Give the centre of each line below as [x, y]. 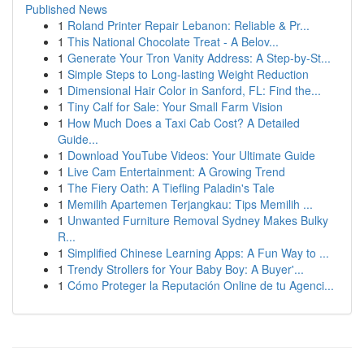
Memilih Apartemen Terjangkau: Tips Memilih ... [190, 204]
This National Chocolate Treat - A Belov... [173, 41]
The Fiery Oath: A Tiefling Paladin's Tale [171, 188]
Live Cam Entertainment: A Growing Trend [176, 171]
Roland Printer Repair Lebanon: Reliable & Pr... [188, 25]
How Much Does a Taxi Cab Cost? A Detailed [184, 123]
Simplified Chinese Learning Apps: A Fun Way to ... [198, 253]
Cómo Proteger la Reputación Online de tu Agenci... [201, 285]
